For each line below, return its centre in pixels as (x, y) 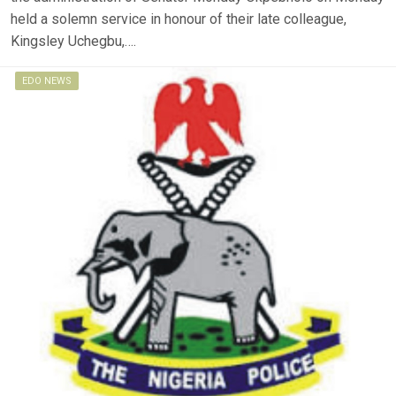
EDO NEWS (47, 81)
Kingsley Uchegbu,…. (73, 41)
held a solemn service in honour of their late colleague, (179, 19)
